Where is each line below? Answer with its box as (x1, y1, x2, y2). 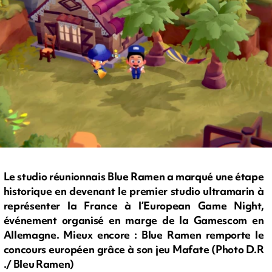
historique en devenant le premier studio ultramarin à (3, 184, 264, 199)
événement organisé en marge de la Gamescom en (3, 213, 264, 228)
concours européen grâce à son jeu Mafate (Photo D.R (3, 242, 264, 257)
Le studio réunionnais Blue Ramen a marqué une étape (3, 169, 264, 184)
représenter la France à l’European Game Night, (3, 199, 264, 213)
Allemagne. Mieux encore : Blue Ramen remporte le (3, 228, 264, 242)
